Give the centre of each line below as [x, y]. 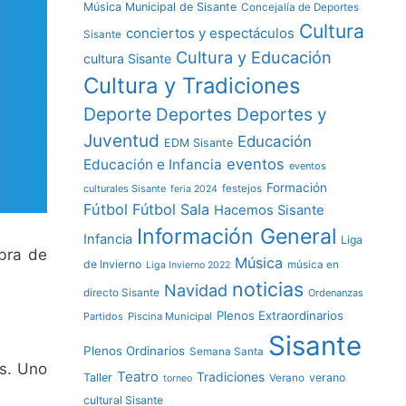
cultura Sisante [127, 58]
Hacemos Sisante [269, 210]
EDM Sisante [198, 143]
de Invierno [112, 264]
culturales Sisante [125, 188]
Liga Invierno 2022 [188, 265]
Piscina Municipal [170, 316]
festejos [242, 188]
